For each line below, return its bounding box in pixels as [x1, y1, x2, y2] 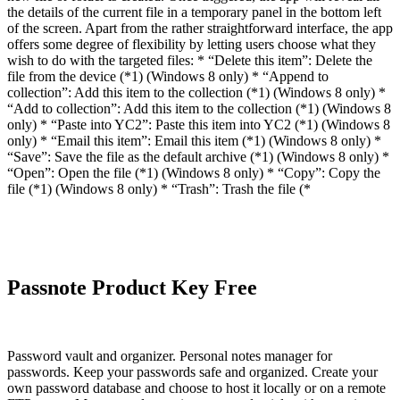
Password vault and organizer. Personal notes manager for [7, 348, 332, 364]
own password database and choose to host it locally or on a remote [7, 380, 386, 396]
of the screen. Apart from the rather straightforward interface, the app [7, 21, 393, 37]
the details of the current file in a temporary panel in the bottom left [7, 4, 381, 21]
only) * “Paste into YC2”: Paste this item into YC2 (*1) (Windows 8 [7, 117, 390, 133]
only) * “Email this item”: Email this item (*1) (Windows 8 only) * [7, 133, 381, 149]
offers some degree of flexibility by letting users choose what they [7, 37, 376, 53]
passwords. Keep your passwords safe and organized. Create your [7, 364, 378, 380]
